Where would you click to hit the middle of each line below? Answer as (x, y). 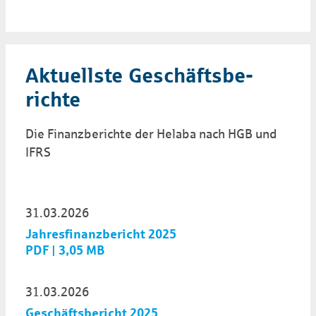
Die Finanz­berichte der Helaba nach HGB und (151, 134)
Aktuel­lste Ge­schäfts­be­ (140, 76)
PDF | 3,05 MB (65, 251)
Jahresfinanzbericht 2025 (101, 235)
